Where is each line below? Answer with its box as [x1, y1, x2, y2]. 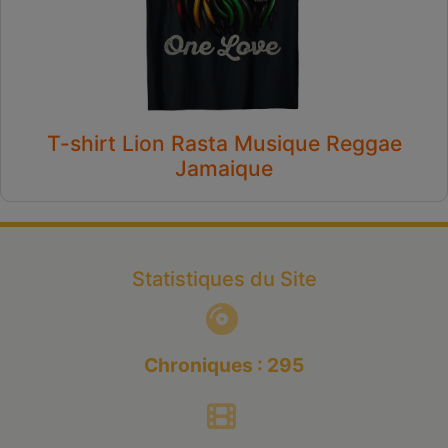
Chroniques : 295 [144, 353, 304, 378]
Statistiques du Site [131, 267, 317, 292]
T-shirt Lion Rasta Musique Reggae [46, 131, 402, 157]
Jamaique [175, 156, 273, 182]
